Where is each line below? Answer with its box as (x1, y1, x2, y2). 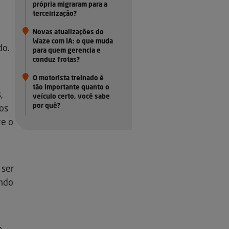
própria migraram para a (33, 2, 108, 9)
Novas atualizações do (33, 29, 104, 36)
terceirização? (33, 11, 77, 18)
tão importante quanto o (33, 84, 110, 91)
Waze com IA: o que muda (33, 38, 113, 45)
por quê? (33, 103, 61, 110)
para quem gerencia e (33, 48, 101, 55)
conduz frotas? (33, 57, 80, 64)
